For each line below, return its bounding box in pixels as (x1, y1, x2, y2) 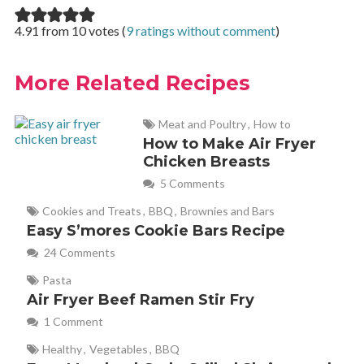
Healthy (41, 342, 82, 357)
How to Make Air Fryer (142, 135, 316, 154)
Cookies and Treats (41, 204, 141, 219)
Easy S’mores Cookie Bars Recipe (26, 222, 285, 240)
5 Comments (157, 176, 225, 191)
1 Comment (41, 314, 103, 329)
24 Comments (41, 245, 115, 260)
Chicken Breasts (142, 153, 270, 171)
